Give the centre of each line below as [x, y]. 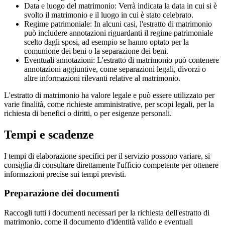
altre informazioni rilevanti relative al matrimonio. [102, 78]
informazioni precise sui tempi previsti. [65, 174]
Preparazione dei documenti [62, 193]
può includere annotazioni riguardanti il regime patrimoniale [119, 33]
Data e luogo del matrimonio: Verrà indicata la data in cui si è [121, 6]
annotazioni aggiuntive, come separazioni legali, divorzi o [115, 69]
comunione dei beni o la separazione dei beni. [96, 51]
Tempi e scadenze [49, 134]
